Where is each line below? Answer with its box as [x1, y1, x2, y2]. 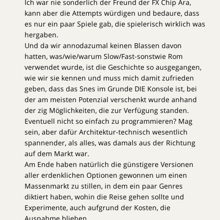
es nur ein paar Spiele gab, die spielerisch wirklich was [25, 19, 205, 29]
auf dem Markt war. [25, 149, 89, 159]
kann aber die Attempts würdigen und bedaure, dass [25, 8, 199, 18]
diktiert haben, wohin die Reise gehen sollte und [25, 192, 184, 202]
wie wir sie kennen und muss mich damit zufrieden [25, 73, 194, 83]
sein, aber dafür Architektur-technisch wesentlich [25, 127, 188, 137]
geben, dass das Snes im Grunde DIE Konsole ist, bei [25, 84, 197, 94]
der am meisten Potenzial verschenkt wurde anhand [25, 95, 197, 105]
